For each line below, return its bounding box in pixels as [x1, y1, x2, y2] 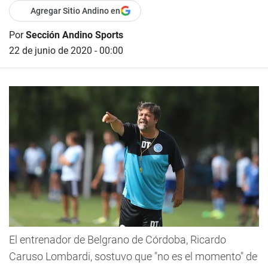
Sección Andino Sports [26, 29, 123, 41]
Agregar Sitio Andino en [31, 6, 120, 16]
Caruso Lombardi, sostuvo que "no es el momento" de [9, 250, 257, 263]
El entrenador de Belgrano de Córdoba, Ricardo [9, 233, 226, 246]
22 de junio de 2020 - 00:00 [9, 45, 123, 56]
